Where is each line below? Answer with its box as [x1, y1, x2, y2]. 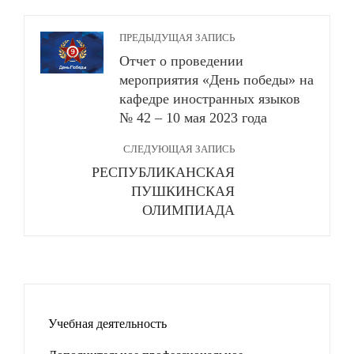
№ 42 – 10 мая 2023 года [119, 110, 267, 126]
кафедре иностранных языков [119, 91, 300, 107]
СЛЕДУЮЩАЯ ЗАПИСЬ [123, 144, 235, 155]
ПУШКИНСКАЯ [131, 183, 235, 199]
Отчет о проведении [119, 53, 243, 69]
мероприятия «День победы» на [119, 72, 314, 88]
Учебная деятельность [48, 317, 167, 330]
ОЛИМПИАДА [142, 202, 235, 218]
